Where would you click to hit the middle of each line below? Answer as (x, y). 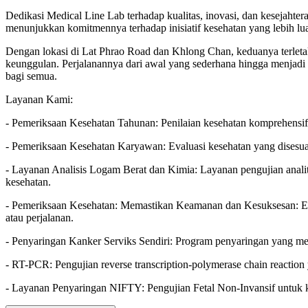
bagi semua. (31, 76)
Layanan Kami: (39, 99)
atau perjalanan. (40, 217)
